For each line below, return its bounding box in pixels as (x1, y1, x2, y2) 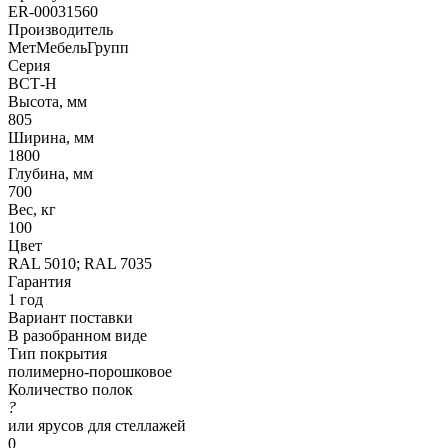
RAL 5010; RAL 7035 (8, 254, 152, 272)
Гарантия (8, 272, 71, 290)
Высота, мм (8, 92, 87, 110)
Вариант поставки (8, 308, 133, 326)
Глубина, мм (8, 164, 93, 182)
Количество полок (8, 380, 133, 398)
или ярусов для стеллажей (8, 416, 186, 434)
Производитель (8, 20, 113, 38)
